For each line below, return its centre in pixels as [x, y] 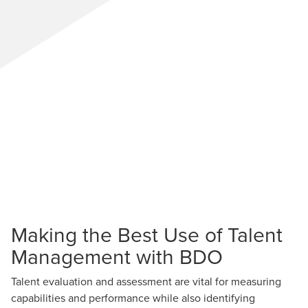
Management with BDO [117, 256]
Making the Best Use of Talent [147, 234]
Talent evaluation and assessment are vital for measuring [146, 281]
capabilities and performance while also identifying [133, 298]
